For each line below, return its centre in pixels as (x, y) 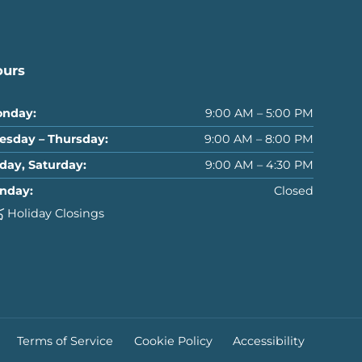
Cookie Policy (173, 341)
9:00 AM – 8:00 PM (259, 139)
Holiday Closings (56, 214)
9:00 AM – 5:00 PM (259, 114)
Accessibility (269, 341)
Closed (294, 191)
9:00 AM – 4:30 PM (259, 165)
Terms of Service (65, 341)
